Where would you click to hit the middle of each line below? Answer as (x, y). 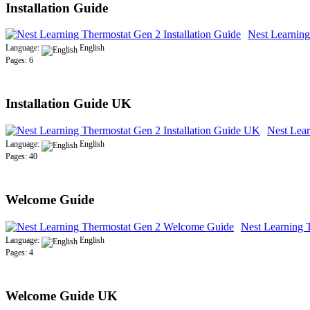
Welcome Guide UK (62, 295)
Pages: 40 (21, 156)
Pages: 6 (19, 61)
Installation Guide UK (69, 104)
